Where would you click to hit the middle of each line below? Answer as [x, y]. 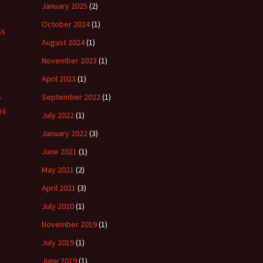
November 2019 [69, 224]
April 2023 [59, 78]
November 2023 [69, 60]
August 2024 [63, 42]
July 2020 [58, 206]
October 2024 [66, 24]
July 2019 [58, 242]
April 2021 [59, 188]
